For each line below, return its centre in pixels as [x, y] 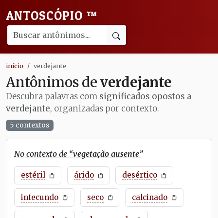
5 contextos [29, 125]
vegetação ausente [106, 154]
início [15, 66]
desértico [140, 175]
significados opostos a [145, 96]
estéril [33, 175]
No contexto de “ [44, 154]
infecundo [39, 198]
